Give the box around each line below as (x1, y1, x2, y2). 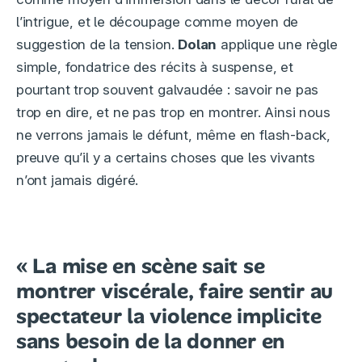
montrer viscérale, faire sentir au (16, 277, 334, 305)
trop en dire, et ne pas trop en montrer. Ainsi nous (16, 104, 330, 121)
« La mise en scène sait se (16, 252, 265, 280)
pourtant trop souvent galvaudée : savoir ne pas (16, 82, 319, 99)
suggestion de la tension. (16, 36, 179, 53)
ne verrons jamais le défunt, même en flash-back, (16, 127, 331, 144)
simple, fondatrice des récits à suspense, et (16, 59, 293, 76)
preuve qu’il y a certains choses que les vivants (16, 149, 316, 166)
